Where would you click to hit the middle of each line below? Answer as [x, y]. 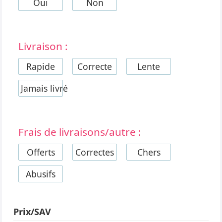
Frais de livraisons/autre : [80, 132]
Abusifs [41, 174]
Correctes [95, 152]
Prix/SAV [32, 212]
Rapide [41, 66]
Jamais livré [45, 88]
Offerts [41, 152]
